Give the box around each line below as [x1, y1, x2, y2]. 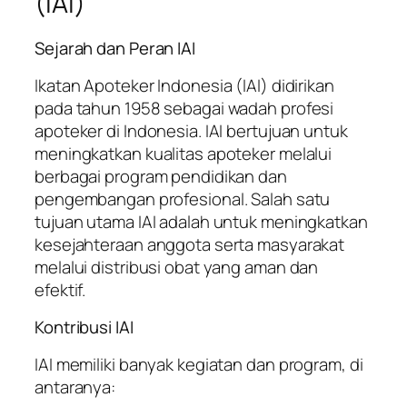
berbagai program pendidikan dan [35, 164, 287, 188]
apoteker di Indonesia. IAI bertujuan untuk [35, 118, 348, 143]
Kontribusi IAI [35, 315, 134, 340]
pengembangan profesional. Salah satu [35, 186, 331, 211]
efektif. [35, 277, 86, 302]
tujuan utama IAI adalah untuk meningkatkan [35, 209, 368, 233]
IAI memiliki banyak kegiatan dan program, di [35, 352, 363, 376]
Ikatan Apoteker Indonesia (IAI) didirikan [35, 73, 334, 97]
